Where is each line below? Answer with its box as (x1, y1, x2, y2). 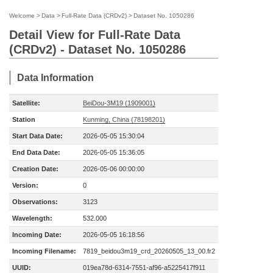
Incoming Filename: (12, 247, 76, 255)
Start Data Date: (12, 132, 63, 140)
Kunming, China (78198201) (83, 116, 165, 123)
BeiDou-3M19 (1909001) (83, 99, 155, 107)
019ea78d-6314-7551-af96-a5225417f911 (83, 264, 205, 271)
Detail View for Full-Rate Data (9, 28, 180, 41)
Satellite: (12, 99, 40, 107)
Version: (12, 182, 38, 189)
